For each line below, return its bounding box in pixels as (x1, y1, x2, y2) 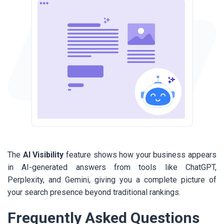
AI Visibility (22, 150, 64, 160)
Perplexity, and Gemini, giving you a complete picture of (7, 175, 216, 185)
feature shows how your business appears (63, 150, 216, 160)
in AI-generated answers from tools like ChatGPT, (7, 162, 216, 172)
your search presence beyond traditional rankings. (7, 187, 180, 197)
